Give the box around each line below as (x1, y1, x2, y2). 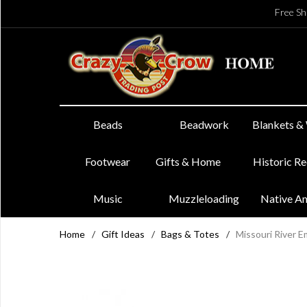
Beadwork (179, 118, 229, 131)
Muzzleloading (169, 192, 240, 205)
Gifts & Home (156, 155, 221, 168)
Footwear (85, 155, 131, 168)
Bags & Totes (161, 228, 219, 240)
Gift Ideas (101, 228, 145, 240)
